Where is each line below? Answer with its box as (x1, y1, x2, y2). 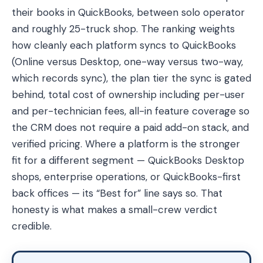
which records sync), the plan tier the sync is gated (12, 72, 251, 85)
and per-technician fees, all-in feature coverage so (12, 104, 249, 117)
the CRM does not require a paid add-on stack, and (12, 121, 249, 134)
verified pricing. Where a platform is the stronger (12, 137, 240, 150)
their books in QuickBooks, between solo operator (12, 6, 245, 19)
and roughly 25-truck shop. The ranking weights (12, 22, 235, 35)
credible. (12, 220, 52, 232)
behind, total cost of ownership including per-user (12, 88, 245, 101)
